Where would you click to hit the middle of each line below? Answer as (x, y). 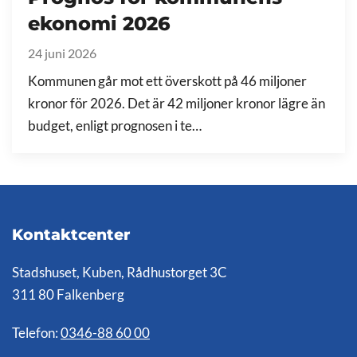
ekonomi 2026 (99, 23)
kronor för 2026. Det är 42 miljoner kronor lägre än (177, 103)
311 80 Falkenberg (68, 294)
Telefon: (36, 333)
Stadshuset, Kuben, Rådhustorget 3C (120, 272)
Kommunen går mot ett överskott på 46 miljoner (167, 81)
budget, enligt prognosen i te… (115, 126)
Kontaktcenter (71, 234)
